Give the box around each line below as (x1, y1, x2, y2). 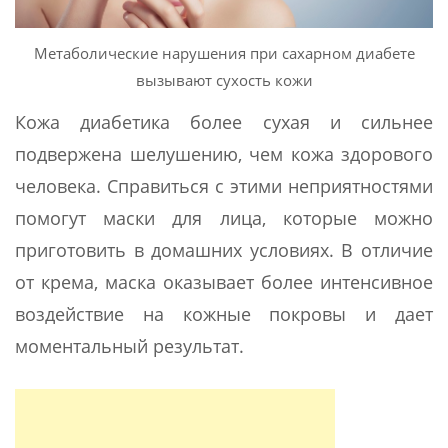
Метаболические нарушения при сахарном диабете (33, 43, 415, 64)
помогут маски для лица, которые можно (15, 206, 433, 231)
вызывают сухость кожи (135, 70, 313, 91)
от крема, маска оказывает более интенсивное (15, 270, 433, 295)
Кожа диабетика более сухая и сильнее (15, 110, 433, 135)
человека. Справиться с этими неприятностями (15, 174, 433, 199)
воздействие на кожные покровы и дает (15, 302, 433, 327)
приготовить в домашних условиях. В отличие (15, 238, 433, 263)
